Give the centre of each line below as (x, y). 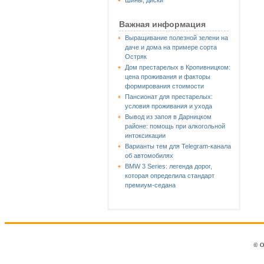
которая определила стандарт (170, 176)
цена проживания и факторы (168, 77)
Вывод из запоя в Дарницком (168, 117)
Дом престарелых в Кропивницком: (178, 67)
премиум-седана (150, 185)
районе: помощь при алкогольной (175, 126)
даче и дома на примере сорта (171, 47)
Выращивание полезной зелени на (176, 38)
